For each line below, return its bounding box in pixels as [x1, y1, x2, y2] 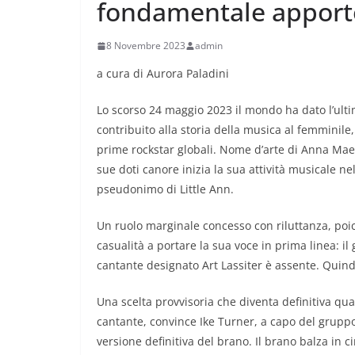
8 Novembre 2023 [106, 39, 185, 53]
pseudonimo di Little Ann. [97, 181, 234, 197]
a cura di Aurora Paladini [97, 66, 229, 82]
